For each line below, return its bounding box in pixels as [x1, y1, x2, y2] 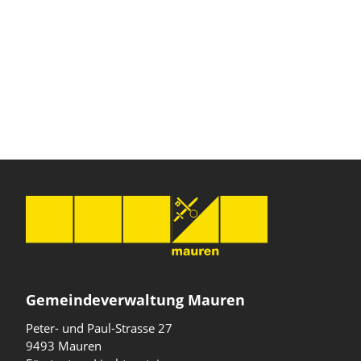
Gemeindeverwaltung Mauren [26, 290, 245, 310]
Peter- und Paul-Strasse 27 [26, 320, 172, 337]
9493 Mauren [26, 338, 102, 355]
